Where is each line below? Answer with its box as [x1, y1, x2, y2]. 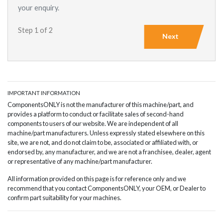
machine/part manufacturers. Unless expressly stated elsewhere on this [7, 129, 205, 137]
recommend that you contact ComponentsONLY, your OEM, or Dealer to [7, 184, 206, 192]
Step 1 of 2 [18, 26, 53, 34]
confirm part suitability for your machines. [7, 194, 121, 202]
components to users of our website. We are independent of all [7, 119, 178, 127]
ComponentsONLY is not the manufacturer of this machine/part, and [7, 101, 194, 109]
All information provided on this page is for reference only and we [7, 175, 186, 183]
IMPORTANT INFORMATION [7, 90, 80, 96]
